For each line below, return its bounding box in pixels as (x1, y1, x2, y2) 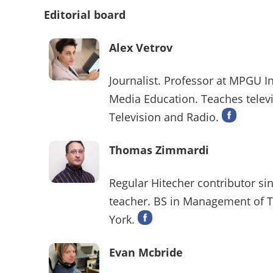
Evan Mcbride (109, 245, 183, 260)
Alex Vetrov (109, 40, 173, 55)
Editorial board (44, 7, 126, 23)
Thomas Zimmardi (109, 143, 210, 158)
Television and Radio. (109, 110, 222, 125)
